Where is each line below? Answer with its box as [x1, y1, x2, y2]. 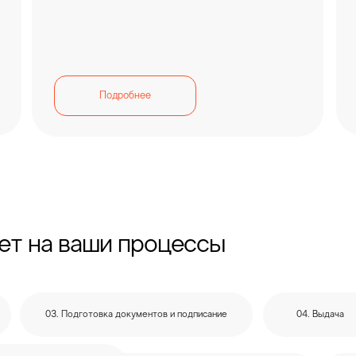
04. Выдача [296, 310, 344, 319]
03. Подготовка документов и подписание [45, 310, 227, 319]
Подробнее [99, 91, 151, 101]
